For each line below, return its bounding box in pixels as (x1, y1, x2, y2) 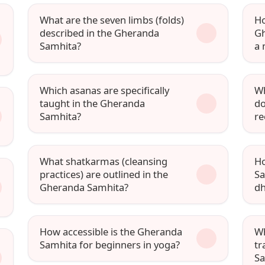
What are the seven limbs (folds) (40, 13, 185, 27)
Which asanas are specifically (40, 83, 170, 98)
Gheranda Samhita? (40, 180, 129, 194)
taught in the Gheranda (40, 96, 146, 111)
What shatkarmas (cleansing (40, 154, 168, 168)
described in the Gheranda (40, 26, 160, 40)
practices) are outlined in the (40, 167, 169, 181)
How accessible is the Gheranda (40, 224, 183, 238)
